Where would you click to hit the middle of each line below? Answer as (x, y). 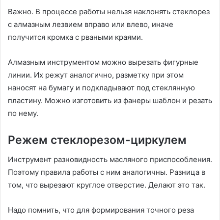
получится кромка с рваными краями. (76, 37)
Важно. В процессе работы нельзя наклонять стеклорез (109, 11)
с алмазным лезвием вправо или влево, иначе (91, 24)
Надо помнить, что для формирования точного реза (101, 210)
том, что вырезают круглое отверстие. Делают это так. (107, 185)
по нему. (23, 113)
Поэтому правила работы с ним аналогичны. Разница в (107, 172)
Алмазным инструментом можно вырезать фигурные (103, 62)
